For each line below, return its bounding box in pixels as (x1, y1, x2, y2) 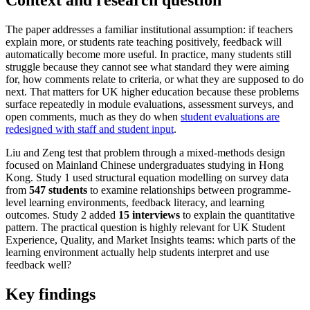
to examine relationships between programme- (87, 183, 291, 196)
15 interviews (118, 208, 180, 221)
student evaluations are (181, 110, 280, 122)
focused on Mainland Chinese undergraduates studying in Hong (6, 158, 284, 171)
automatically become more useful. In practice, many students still (6, 48, 291, 60)
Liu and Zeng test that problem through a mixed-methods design (6, 146, 285, 158)
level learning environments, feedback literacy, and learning (6, 196, 264, 208)
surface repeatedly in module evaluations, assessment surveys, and (6, 98, 293, 110)
